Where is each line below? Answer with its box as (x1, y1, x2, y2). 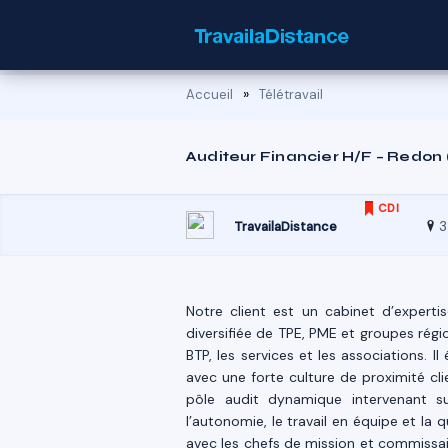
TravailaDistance (234, 218, 337, 235)
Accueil (186, 86, 233, 103)
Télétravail (259, 86, 323, 103)
